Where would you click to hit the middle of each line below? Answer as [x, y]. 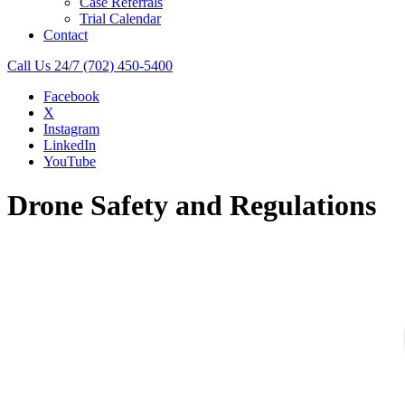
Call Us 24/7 [43, 66]
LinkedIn [70, 145]
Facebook [71, 96]
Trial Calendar [120, 19]
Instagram [71, 129]
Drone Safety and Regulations [192, 206]
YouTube [70, 161]
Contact [66, 35]
